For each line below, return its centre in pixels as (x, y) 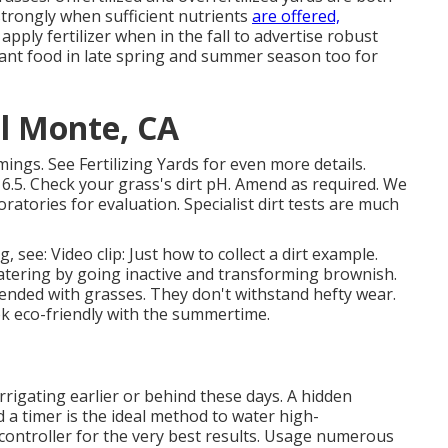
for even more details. (282, 164)
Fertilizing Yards (139, 164)
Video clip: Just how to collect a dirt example (213, 254)
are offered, (296, 16)
